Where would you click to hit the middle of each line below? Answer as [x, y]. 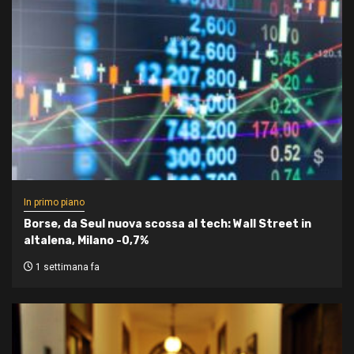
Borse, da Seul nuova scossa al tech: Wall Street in [168, 224]
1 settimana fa [66, 267]
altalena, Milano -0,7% [86, 241]
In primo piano [54, 202]
